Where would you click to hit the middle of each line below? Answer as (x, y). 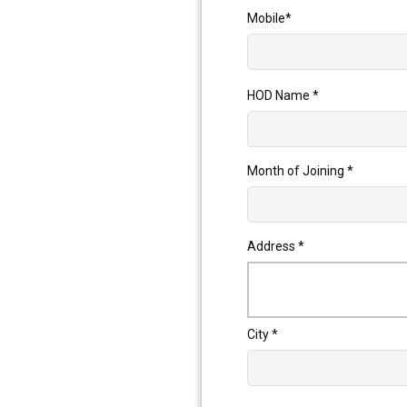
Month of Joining (297, 171)
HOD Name (280, 96)
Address (273, 247)
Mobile (266, 19)
